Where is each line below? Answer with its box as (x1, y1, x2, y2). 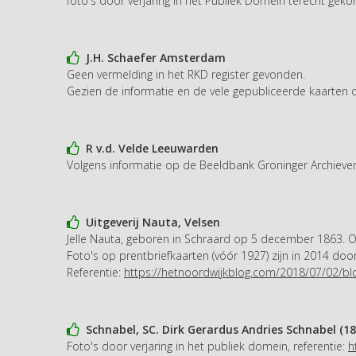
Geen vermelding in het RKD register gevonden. (67, 66, 305, 82)
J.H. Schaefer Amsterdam (79, 49, 226, 65)
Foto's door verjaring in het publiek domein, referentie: (67, 338, 348, 354)
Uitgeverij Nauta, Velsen (79, 214, 220, 230)
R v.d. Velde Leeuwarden (79, 140, 219, 156)
